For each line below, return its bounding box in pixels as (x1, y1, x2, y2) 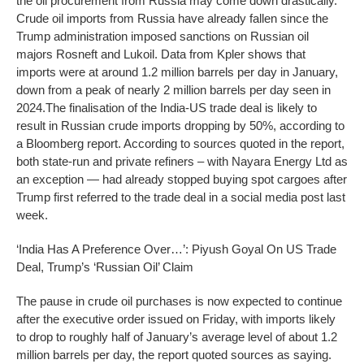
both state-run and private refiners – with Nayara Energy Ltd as (16, 154, 348, 168)
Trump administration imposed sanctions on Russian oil (16, 28, 309, 43)
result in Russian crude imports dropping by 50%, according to (16, 118, 344, 132)
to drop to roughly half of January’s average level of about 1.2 (16, 329, 337, 344)
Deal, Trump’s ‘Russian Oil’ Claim (16, 259, 193, 274)
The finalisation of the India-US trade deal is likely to (45, 100, 317, 115)
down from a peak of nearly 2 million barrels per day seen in (16, 82, 331, 97)
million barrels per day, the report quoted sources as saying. (16, 347, 331, 362)
